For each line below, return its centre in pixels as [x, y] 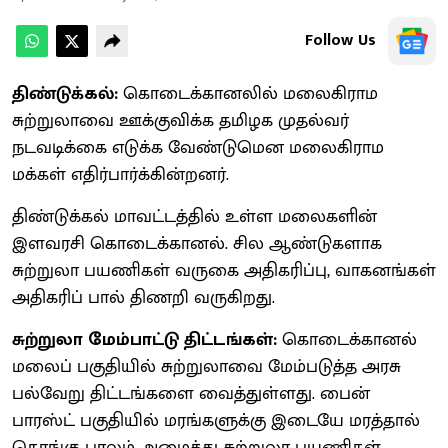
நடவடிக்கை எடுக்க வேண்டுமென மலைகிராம [198, 147]
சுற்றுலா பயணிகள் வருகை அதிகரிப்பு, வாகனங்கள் [224, 270]
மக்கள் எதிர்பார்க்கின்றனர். [120, 174]
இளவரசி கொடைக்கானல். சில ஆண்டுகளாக [197, 243]
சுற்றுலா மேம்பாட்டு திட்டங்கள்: [144, 339]
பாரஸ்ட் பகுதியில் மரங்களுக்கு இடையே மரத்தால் [216, 420]
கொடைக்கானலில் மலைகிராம [248, 93]
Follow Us [340, 40]
